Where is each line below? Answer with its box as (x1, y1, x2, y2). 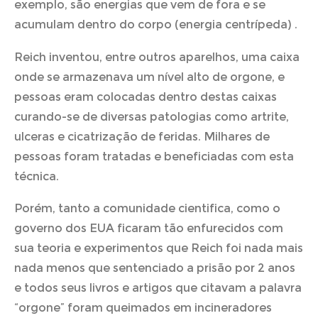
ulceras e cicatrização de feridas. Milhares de (14, 129, 270, 143)
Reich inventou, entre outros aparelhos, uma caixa (14, 50, 300, 64)
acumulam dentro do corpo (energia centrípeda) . (14, 18, 297, 32)
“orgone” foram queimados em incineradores (14, 300, 272, 314)
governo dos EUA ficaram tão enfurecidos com (14, 221, 283, 235)
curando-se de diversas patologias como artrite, (14, 109, 289, 124)
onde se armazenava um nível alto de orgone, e (14, 70, 285, 84)
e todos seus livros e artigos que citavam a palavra (14, 280, 302, 295)
